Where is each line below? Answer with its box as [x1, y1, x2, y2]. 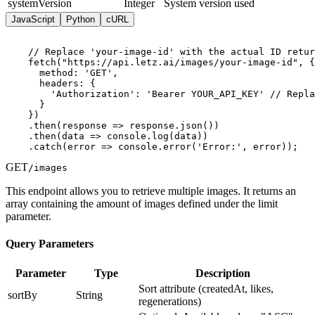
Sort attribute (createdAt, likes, [139, 283, 274, 295]
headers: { [6, 77, 96, 89]
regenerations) [139, 295, 201, 308]
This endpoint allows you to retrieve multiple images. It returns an [6, 184, 296, 197]
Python [66, 13, 95, 25]
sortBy [8, 289, 37, 302]
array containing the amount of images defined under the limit [6, 197, 278, 210]
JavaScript [11, 13, 55, 25]
